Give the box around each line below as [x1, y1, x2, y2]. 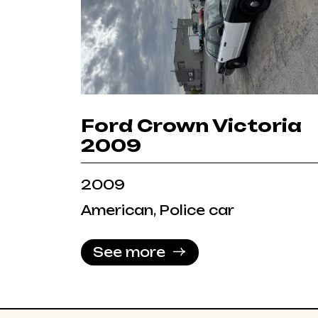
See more [93, 243, 165, 260]
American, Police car [81, 202, 234, 218]
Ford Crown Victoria [81, 114, 302, 136]
